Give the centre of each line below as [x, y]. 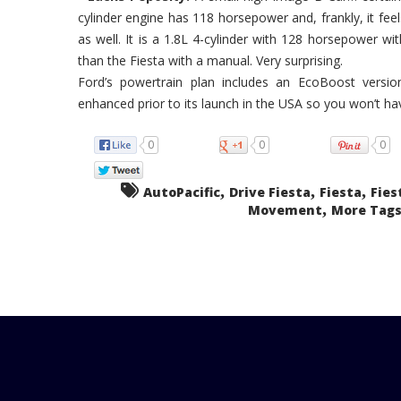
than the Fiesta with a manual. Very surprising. [210, 60]
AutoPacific [181, 192]
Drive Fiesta [269, 192]
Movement [285, 209]
